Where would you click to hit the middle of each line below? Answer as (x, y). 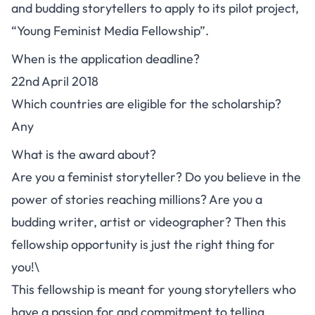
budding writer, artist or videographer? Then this (149, 222)
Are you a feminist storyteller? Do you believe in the (156, 177)
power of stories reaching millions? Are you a (137, 199)
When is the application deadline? (105, 59)
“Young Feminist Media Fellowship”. (110, 31)
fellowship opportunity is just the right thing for (143, 244)
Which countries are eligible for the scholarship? (146, 104)
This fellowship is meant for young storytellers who (154, 289)
